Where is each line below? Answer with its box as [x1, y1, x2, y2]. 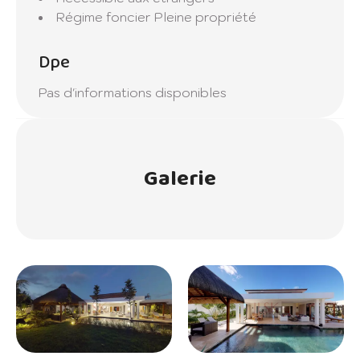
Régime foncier [56, 9, 154, 26]
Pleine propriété [154, 9, 256, 26]
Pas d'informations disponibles [39, 84, 227, 101]
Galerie [144, 161, 216, 196]
